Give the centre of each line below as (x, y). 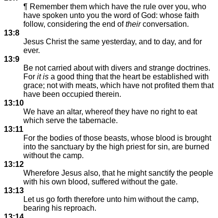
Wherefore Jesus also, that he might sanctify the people (118, 173)
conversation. (165, 24)
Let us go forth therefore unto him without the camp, (111, 199)
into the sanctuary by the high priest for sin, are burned (116, 147)
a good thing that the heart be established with (129, 77)
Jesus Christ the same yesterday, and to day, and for (113, 42)
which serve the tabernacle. (71, 120)
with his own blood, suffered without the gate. (100, 182)
